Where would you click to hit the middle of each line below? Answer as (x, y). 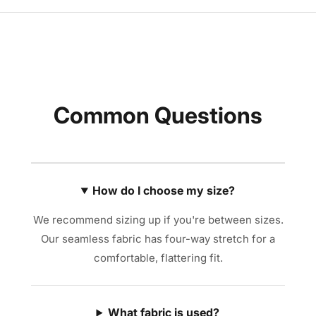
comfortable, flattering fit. (158, 257)
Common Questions (158, 115)
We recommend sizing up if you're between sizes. (158, 219)
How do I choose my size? (164, 190)
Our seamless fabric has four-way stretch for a (158, 238)
